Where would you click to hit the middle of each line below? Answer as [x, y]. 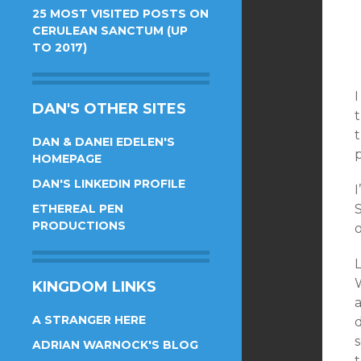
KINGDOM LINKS [94, 287]
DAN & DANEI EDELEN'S [104, 142]
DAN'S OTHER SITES [109, 109]
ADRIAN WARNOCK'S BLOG [115, 345]
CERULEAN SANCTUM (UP [110, 31]
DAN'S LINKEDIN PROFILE [109, 184]
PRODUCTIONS [79, 226]
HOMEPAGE [67, 159]
